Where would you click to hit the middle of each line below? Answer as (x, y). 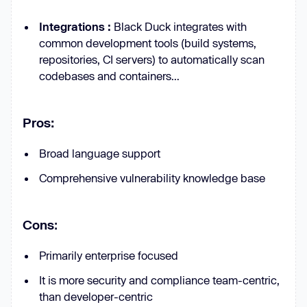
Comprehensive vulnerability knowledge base (152, 178)
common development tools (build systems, (148, 43)
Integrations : (75, 26)
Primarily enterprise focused (109, 255)
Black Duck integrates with (179, 26)
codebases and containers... (109, 76)
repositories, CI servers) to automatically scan (152, 59)
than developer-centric (96, 296)
